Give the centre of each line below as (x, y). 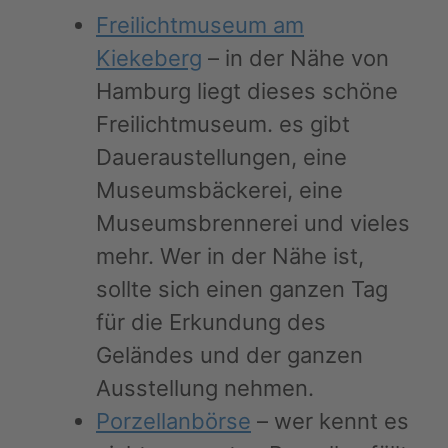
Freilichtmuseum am (200, 25)
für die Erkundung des (211, 322)
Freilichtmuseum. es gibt (223, 124)
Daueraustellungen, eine (221, 157)
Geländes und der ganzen (229, 355)
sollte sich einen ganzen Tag (242, 289)
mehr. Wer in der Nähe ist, (230, 256)
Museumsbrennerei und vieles (253, 223)
